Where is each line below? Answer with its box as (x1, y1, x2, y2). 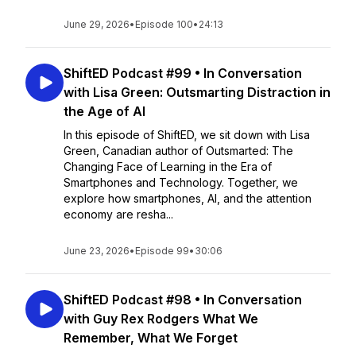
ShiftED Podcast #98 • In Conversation (64, 292, 302, 308)
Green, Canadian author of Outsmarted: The (64, 144, 293, 157)
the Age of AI (64, 103, 145, 119)
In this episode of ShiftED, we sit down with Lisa (64, 128, 310, 141)
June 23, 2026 (64, 245, 130, 257)
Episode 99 (135, 245, 189, 257)
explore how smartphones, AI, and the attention (64, 192, 311, 205)
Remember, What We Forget (64, 330, 238, 346)
